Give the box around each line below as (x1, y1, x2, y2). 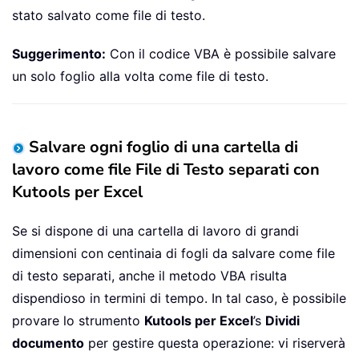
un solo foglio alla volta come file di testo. (12, 67, 268, 84)
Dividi (265, 312, 300, 329)
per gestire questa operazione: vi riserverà (84, 334, 345, 351)
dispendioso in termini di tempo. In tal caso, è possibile (12, 289, 346, 306)
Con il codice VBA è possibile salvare (106, 45, 336, 62)
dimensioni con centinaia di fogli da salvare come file (12, 244, 335, 261)
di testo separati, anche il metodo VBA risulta (12, 267, 287, 284)
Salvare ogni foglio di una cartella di (29, 135, 298, 158)
